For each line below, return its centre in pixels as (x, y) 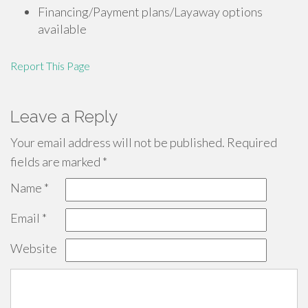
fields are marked (56, 162)
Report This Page (50, 66)
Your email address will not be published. (118, 142)
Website (34, 248)
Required (251, 142)
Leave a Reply (64, 117)
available (62, 29)
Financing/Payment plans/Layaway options (150, 12)
